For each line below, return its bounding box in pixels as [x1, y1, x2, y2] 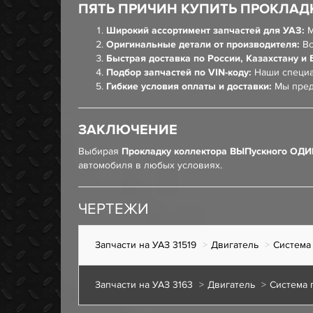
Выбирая [78, 145, 122, 157]
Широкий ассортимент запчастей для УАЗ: [106, 24, 305, 36]
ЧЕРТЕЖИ [78, 200, 149, 219]
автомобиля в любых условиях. [78, 159, 222, 171]
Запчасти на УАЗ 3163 [95, 279, 193, 291]
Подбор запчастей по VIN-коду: [106, 66, 252, 78]
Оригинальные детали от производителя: [106, 38, 300, 50]
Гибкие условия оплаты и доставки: [106, 80, 272, 92]
